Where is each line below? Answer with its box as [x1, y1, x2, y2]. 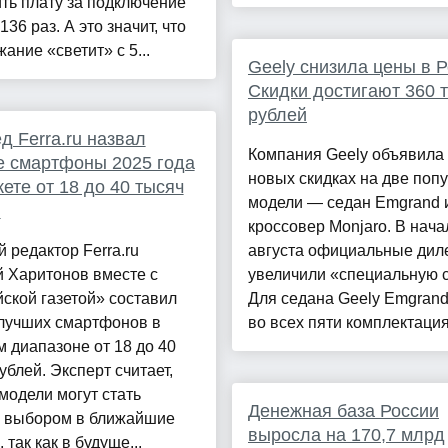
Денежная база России [247, 401, 439, 422]
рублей [247, 105, 307, 126]
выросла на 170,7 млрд [247, 425, 445, 446]
